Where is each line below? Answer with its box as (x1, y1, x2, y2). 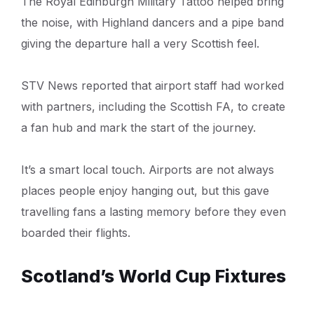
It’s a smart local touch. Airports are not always (21, 162, 274, 177)
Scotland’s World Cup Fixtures (21, 265, 286, 287)
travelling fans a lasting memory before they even (21, 204, 286, 219)
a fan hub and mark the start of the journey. (21, 120, 256, 135)
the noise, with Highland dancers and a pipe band (21, 15, 284, 29)
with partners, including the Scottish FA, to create (21, 99, 285, 114)
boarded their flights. (21, 225, 130, 240)
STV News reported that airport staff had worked (21, 78, 284, 93)
